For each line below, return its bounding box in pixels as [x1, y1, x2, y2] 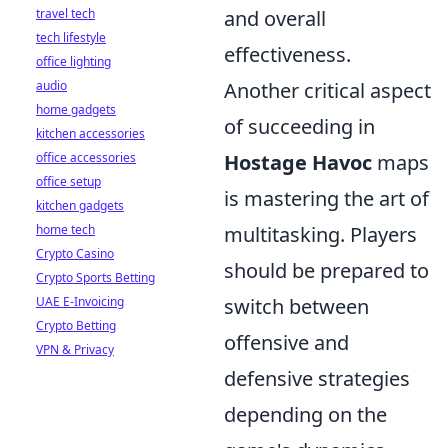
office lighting [36, 53, 111, 70]
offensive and [224, 329, 349, 356]
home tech [36, 221, 95, 238]
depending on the [224, 401, 387, 428]
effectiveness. [224, 41, 351, 68]
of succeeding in [224, 113, 375, 140]
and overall [224, 5, 326, 32]
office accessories [36, 149, 136, 166]
